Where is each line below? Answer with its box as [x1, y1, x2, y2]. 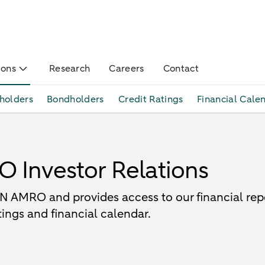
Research [49, 62, 91, 75]
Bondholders [47, 93, 104, 106]
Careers [109, 62, 144, 75]
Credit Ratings [118, 93, 183, 106]
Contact [163, 62, 199, 75]
